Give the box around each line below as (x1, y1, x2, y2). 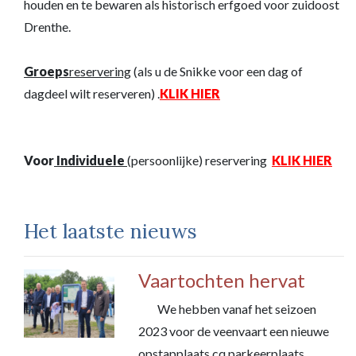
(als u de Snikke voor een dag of (131, 64, 303, 79)
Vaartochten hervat (138, 269, 306, 292)
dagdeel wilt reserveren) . (24, 86, 160, 101)
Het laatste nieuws (24, 219, 197, 244)
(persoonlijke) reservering (127, 153, 269, 168)
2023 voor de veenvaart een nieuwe (138, 323, 330, 339)
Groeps (24, 64, 69, 79)
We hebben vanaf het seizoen (138, 301, 317, 316)
